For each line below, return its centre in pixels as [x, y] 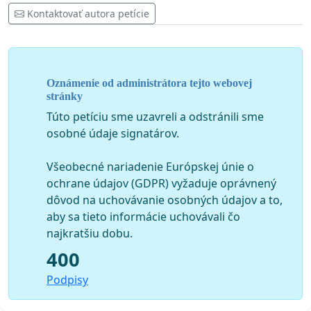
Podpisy [67, 279]
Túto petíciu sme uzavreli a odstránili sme [155, 116]
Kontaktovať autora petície [88, 14]
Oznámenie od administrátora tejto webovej [149, 83]
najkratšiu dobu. [90, 233]
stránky [65, 96]
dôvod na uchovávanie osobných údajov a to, [165, 200]
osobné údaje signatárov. [113, 133]
